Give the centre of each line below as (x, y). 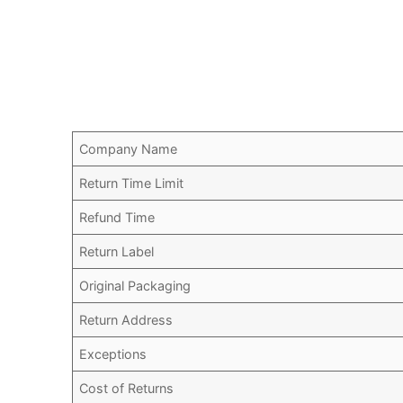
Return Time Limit (132, 184)
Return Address (126, 320)
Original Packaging (135, 286)
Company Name (129, 149)
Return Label (117, 252)
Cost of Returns (127, 389)
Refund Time (117, 218)
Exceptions (113, 354)
